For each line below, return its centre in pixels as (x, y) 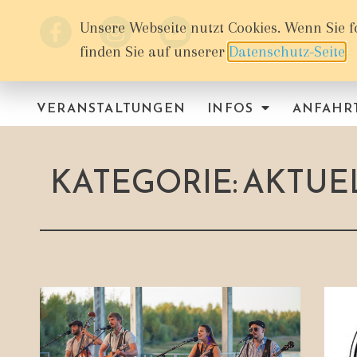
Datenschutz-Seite (287, 52)
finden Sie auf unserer (154, 52)
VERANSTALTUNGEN (112, 107)
